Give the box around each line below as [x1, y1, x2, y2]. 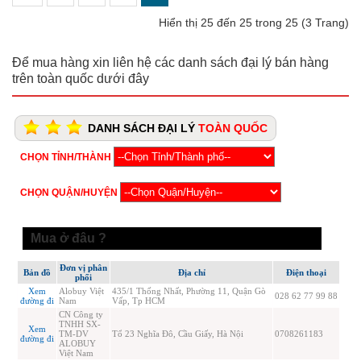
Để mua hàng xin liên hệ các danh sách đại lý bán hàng [12, 56, 329, 70]
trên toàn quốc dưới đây [12, 72, 149, 86]
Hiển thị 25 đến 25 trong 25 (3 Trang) [159, 16, 349, 30]
